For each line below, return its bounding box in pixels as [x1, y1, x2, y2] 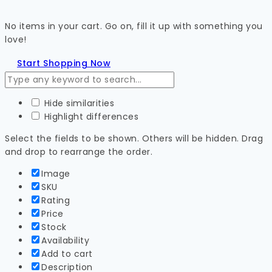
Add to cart [41, 247, 93, 260]
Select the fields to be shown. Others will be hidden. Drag [5, 132, 263, 144]
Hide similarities [41, 97, 114, 109]
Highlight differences [41, 110, 138, 123]
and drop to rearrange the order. [5, 145, 152, 158]
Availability [41, 234, 89, 246]
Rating [41, 194, 70, 206]
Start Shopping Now [17, 56, 110, 69]
